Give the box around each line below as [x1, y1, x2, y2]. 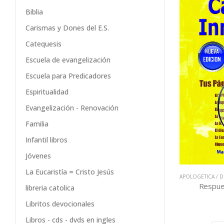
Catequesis [25, 39, 61, 49]
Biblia [25, 7, 43, 17]
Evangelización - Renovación [25, 103, 118, 113]
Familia [25, 119, 48, 129]
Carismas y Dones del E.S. [25, 23, 109, 33]
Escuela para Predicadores [25, 71, 111, 81]
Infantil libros [25, 135, 67, 145]
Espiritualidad [25, 87, 68, 97]
